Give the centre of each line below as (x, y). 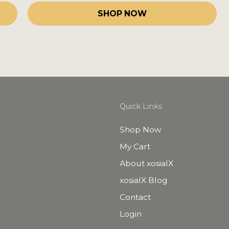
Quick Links (141, 107)
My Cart (135, 147)
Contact (135, 197)
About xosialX (146, 164)
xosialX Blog (143, 180)
